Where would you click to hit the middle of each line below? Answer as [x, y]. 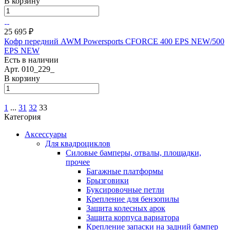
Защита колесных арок [126, 208]
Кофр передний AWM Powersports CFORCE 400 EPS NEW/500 [114, 41]
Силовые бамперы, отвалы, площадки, [133, 152]
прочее [78, 162]
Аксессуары [46, 134]
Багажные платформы [125, 171]
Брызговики [108, 180]
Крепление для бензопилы [133, 199]
